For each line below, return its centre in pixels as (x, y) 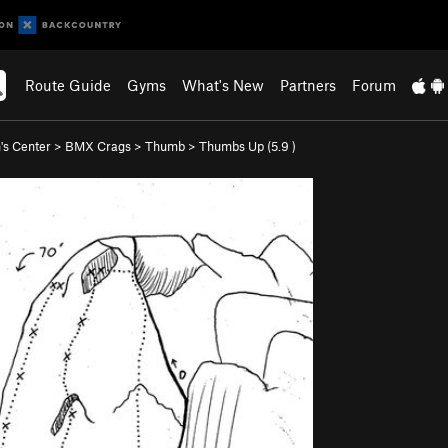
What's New (223, 85)
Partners (308, 85)
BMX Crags (98, 146)
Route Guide (68, 85)
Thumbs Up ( (235, 146)
